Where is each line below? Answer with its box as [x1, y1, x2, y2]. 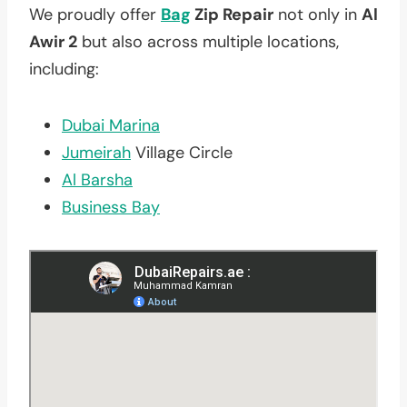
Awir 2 [29, 30, 77, 53]
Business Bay [62, 195, 160, 218]
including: [29, 57, 99, 80]
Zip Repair [191, 3, 273, 25]
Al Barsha [62, 168, 133, 191]
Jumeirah [62, 141, 131, 164]
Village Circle [131, 141, 233, 164]
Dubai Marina [62, 114, 160, 136]
